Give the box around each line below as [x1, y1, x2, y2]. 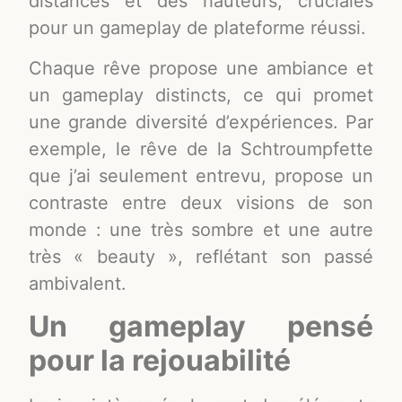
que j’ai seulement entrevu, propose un [29, 164, 373, 187]
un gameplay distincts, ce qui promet [29, 83, 373, 106]
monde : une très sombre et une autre [29, 218, 373, 240]
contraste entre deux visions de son [29, 191, 373, 214]
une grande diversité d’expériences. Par [29, 110, 373, 133]
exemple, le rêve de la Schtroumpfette [29, 137, 373, 160]
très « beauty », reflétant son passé [29, 245, 373, 267]
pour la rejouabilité [29, 343, 292, 379]
